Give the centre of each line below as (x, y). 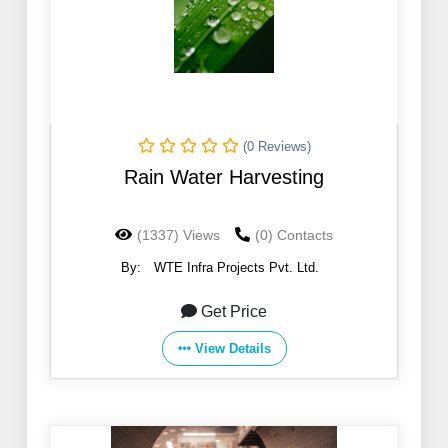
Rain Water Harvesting (224, 177)
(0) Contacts (294, 235)
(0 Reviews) (276, 147)
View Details (232, 349)
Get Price (234, 312)
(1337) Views (178, 235)
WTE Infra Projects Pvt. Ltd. (236, 268)
